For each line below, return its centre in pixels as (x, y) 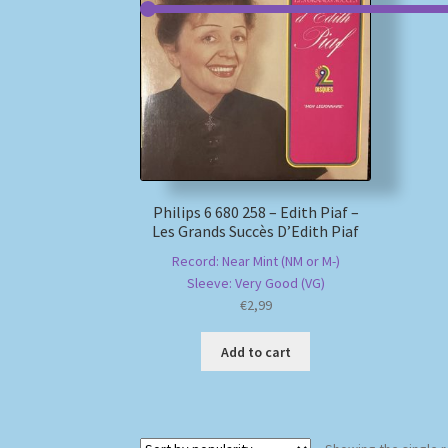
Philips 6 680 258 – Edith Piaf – (255, 212)
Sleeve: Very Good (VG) (255, 282)
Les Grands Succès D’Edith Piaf (256, 231)
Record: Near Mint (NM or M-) (255, 260)
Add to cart (255, 351)
